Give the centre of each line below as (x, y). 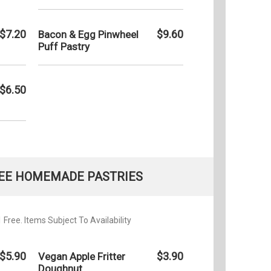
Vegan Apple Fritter (82, 256)
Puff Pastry (64, 46)
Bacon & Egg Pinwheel (88, 34)
